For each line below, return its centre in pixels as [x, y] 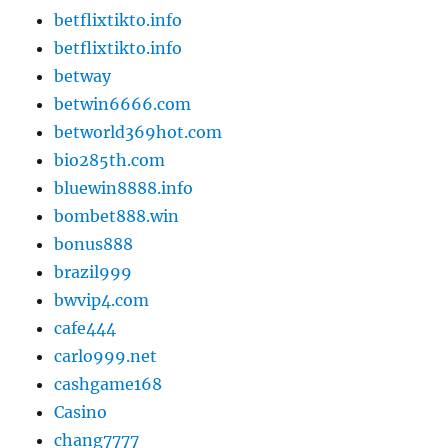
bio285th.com [110, 160]
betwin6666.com [123, 104]
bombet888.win [117, 216]
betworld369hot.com [138, 132]
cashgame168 [108, 384]
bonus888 [94, 244]
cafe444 [85, 328]
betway [83, 76]
